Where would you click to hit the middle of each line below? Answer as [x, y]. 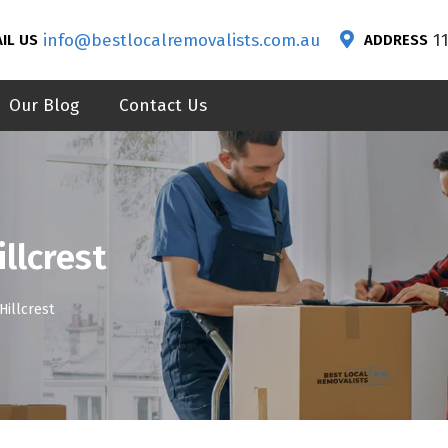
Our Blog [43, 105]
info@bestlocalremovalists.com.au [181, 40]
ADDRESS [396, 40]
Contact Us [162, 105]
